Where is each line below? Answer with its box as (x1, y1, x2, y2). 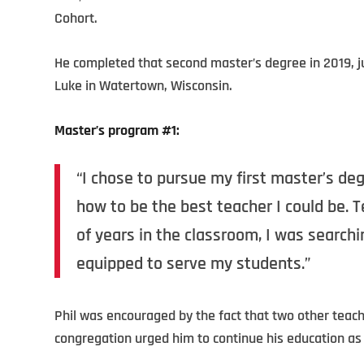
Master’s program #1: (54, 121, 180, 140)
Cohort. (54, 9, 97, 28)
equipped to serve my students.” (76, 252, 310, 275)
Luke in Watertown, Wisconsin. (54, 76, 232, 95)
